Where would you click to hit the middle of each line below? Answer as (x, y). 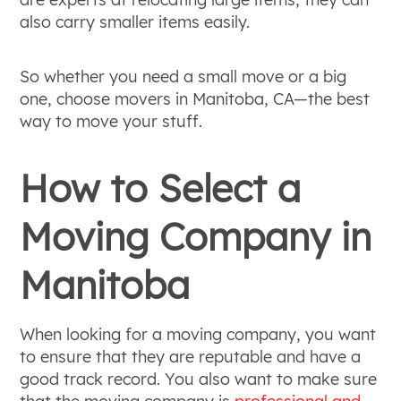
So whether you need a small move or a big (183, 77)
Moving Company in (196, 237)
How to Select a (161, 188)
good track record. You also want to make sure (199, 379)
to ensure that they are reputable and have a (191, 357)
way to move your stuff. (111, 121)
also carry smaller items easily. (135, 22)
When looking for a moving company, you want (198, 334)
